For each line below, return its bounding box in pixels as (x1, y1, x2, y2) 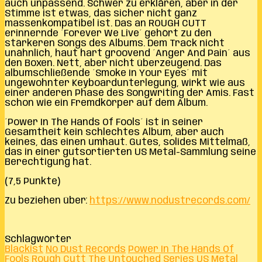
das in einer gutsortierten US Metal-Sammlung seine (5, 147, 256, 157)
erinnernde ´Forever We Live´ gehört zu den (5, 28, 212, 39)
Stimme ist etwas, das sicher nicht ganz (5, 8, 197, 19)
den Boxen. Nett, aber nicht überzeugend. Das (5, 58, 222, 68)
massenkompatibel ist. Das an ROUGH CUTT (5, 18, 206, 29)
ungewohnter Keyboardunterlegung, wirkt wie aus (5, 78, 245, 88)
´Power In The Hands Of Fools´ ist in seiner (5, 117, 203, 127)
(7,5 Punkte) (5, 176, 60, 187)
